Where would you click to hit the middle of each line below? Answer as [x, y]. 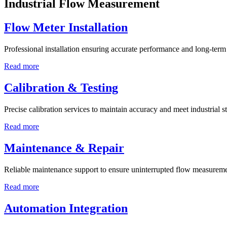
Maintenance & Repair [64, 148]
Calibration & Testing [61, 88]
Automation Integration [66, 208]
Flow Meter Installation [66, 28]
